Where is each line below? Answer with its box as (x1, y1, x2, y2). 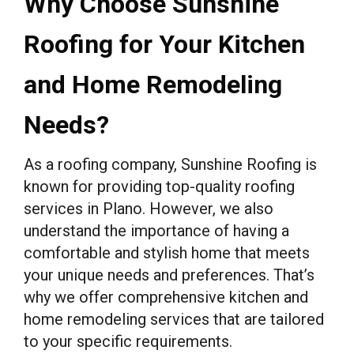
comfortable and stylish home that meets (24, 243, 310, 262)
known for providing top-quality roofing (24, 176, 295, 196)
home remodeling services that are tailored (24, 309, 324, 329)
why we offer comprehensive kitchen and (24, 287, 308, 307)
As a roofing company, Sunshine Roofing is (24, 154, 317, 174)
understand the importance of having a (24, 220, 289, 240)
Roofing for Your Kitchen (24, 28, 305, 59)
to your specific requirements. (24, 331, 232, 351)
